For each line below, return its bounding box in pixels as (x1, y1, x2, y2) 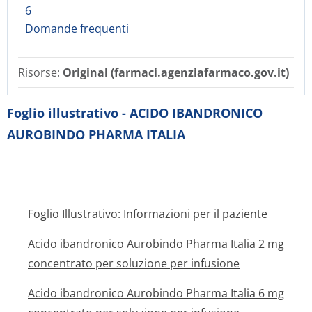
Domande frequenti (25, 21, 129, 36)
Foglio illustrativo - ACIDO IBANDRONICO (7, 104, 263, 121)
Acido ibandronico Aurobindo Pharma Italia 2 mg (28, 236, 284, 251)
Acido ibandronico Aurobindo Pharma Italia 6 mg (28, 286, 284, 301)
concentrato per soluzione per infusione (28, 256, 240, 271)
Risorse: (18, 65, 63, 80)
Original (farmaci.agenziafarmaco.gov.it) (63, 65, 289, 80)
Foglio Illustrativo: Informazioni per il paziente (28, 206, 267, 221)
